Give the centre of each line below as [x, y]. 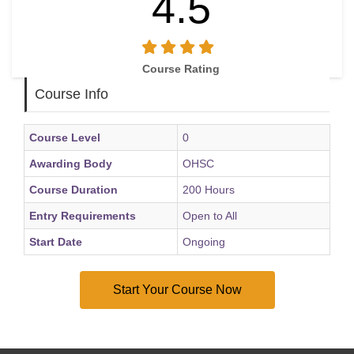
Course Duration [74, 190]
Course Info [72, 94]
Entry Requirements [83, 216]
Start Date [56, 242]
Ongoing [204, 242]
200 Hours [209, 190]
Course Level [65, 137]
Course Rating [181, 69]
